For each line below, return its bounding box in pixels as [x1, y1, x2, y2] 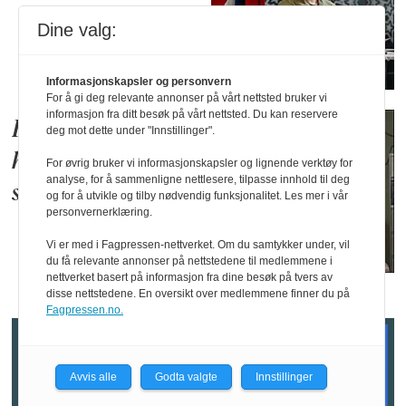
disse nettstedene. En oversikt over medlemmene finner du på [46, 287, 350, 300]
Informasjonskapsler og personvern [46, 75, 231, 88]
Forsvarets [12, 118, 112, 143]
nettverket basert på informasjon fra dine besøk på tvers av [46, 271, 333, 284]
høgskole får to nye [12, 150, 188, 175]
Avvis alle [70, 371, 117, 383]
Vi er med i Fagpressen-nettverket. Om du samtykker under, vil [46, 238, 350, 251]
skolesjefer [12, 181, 111, 207]
